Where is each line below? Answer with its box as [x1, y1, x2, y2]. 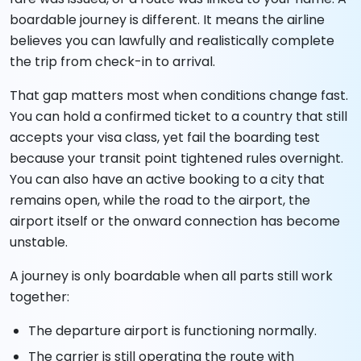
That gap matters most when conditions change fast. [10, 85, 348, 105]
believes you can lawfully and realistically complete [10, 31, 334, 50]
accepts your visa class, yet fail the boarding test [10, 127, 320, 147]
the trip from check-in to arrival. [10, 52, 215, 71]
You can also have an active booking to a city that [10, 169, 325, 189]
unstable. [10, 232, 68, 251]
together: [10, 287, 69, 306]
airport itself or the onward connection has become [10, 211, 340, 230]
